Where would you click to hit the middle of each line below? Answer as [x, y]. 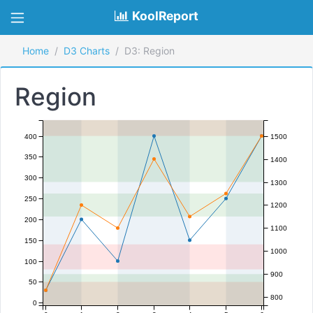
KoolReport [165, 16]
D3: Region [150, 51]
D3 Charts [87, 51]
